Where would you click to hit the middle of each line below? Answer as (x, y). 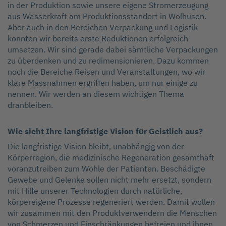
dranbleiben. (30, 105)
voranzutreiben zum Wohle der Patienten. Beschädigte (106, 169)
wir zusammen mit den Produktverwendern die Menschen (112, 213)
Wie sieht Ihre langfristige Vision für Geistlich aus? (105, 131)
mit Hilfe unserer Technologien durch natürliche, (95, 191)
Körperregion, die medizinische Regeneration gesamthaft (111, 158)
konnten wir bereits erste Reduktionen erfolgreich (98, 39)
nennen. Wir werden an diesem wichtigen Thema (96, 94)
